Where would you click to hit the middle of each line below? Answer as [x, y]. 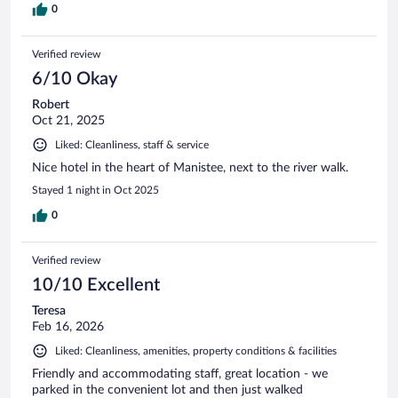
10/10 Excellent [96, 286]
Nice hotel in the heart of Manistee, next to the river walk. [190, 168]
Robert [51, 105]
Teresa [49, 311]
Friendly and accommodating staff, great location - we [180, 374]
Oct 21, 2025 [68, 121]
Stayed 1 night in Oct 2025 [96, 191]
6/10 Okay [75, 80]
